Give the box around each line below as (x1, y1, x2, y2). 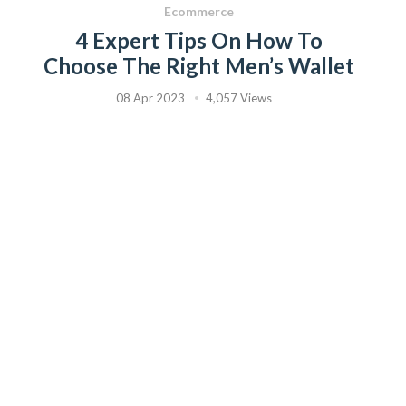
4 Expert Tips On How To (74, 27, 323, 54)
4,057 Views (206, 91, 272, 106)
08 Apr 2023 (116, 91, 185, 106)
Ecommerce (163, 4, 234, 20)
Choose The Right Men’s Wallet (43, 53, 354, 80)
